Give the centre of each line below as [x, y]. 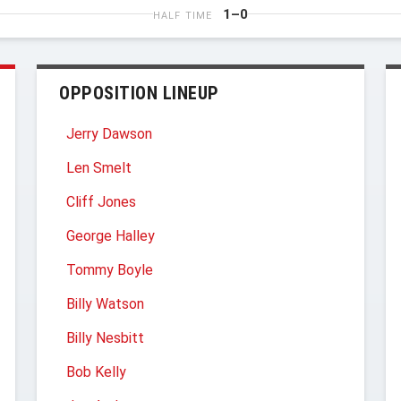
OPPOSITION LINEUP [139, 93]
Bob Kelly [96, 372]
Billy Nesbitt [105, 338]
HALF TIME [183, 16]
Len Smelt [99, 168]
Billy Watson [105, 304]
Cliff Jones [101, 202]
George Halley [111, 236]
